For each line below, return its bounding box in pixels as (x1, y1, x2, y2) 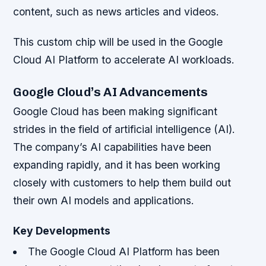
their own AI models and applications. (13, 194, 195, 207)
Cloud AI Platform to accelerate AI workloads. (13, 53, 235, 66)
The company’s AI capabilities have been (13, 140, 212, 153)
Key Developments (13, 224, 111, 237)
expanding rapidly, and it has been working (13, 158, 221, 171)
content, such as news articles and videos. (13, 5, 220, 18)
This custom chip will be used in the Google (13, 35, 223, 48)
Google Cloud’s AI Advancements (13, 84, 208, 99)
